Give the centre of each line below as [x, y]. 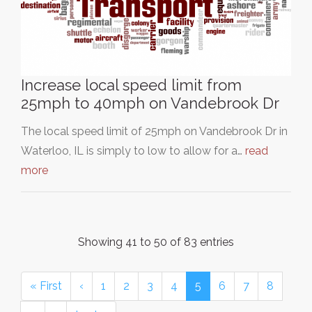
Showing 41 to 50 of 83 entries [156, 242]
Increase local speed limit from [131, 85]
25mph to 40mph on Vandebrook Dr [150, 103]
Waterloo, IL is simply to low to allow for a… [133, 150]
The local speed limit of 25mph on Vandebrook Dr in [154, 131]
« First [46, 286]
